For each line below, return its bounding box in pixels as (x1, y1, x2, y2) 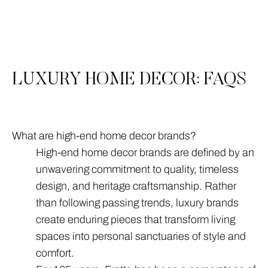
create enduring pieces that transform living (36, 213, 235, 226)
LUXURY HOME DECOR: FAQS (12, 71, 247, 89)
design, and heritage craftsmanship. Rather (36, 179, 236, 192)
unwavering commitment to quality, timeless (36, 163, 239, 175)
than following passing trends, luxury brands (36, 196, 239, 209)
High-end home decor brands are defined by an (36, 146, 254, 159)
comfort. (36, 246, 74, 259)
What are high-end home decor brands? (12, 129, 196, 142)
